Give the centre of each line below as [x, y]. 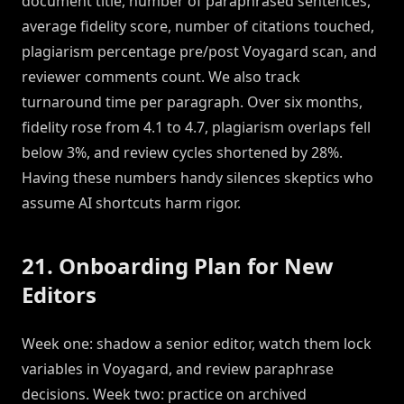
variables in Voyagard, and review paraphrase [178, 369]
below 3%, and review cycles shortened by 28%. [182, 153]
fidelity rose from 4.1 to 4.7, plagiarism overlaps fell [196, 128]
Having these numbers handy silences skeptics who [197, 178]
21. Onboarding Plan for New [178, 266]
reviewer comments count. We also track [161, 77]
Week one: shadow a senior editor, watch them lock [197, 344]
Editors [59, 295]
